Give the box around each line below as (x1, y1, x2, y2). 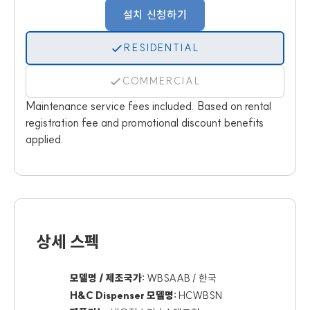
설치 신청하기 (122, 8, 188, 21)
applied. (26, 132, 64, 146)
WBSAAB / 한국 (145, 272, 217, 284)
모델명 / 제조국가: (70, 272, 145, 284)
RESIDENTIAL (124, 42, 200, 54)
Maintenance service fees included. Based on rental (26, 99, 271, 113)
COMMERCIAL (122, 75, 201, 87)
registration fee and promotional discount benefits (26, 116, 264, 129)
